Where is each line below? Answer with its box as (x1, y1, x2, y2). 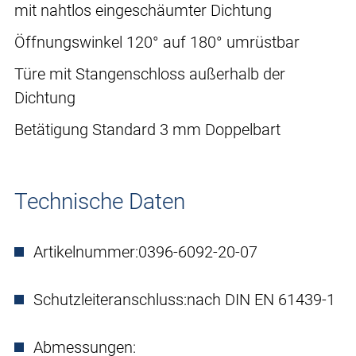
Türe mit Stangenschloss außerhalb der (14, 64, 285, 84)
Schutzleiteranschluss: (33, 290, 187, 310)
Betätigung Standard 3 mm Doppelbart (14, 120, 281, 140)
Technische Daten (14, 188, 185, 215)
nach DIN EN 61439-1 (187, 290, 335, 310)
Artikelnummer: (33, 242, 138, 262)
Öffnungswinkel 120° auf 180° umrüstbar (14, 33, 300, 52)
